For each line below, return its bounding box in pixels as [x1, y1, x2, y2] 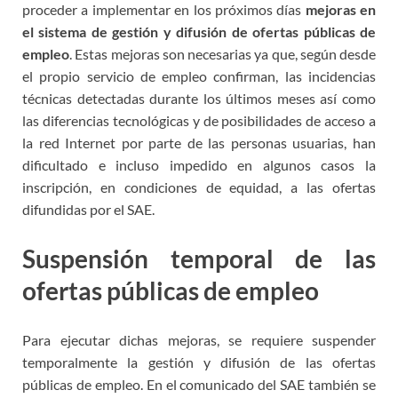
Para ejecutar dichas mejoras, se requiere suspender [22, 331, 376, 349]
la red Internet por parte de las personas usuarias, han [22, 133, 376, 151]
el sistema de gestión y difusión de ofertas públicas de [22, 22, 376, 40]
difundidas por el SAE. [22, 200, 155, 218]
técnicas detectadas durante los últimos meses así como [22, 89, 376, 107]
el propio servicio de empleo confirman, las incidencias [22, 67, 376, 84]
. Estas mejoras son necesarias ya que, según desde [69, 44, 376, 62]
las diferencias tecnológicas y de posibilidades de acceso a [22, 111, 376, 129]
